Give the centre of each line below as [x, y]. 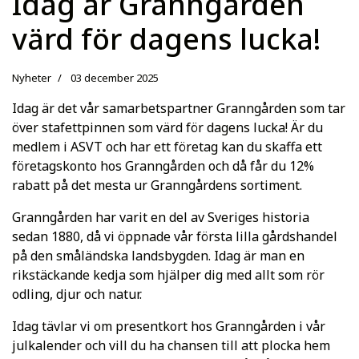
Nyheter [32, 78]
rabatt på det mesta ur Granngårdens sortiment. [157, 186]
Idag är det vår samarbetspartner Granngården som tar [179, 109]
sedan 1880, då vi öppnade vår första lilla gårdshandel [175, 237]
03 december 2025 [115, 78]
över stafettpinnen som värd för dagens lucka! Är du [167, 128]
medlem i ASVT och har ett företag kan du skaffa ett [167, 147]
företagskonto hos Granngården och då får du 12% [163, 166]
